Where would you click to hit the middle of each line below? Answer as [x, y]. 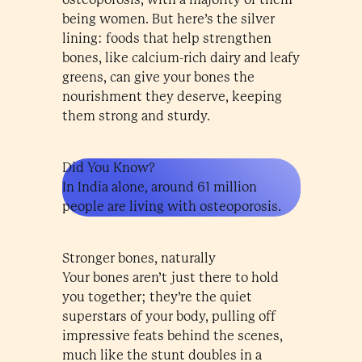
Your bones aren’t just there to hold [170, 278]
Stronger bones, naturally [139, 258]
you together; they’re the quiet [157, 297]
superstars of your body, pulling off [168, 316]
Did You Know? [109, 168]
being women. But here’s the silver [168, 19]
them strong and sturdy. [136, 116]
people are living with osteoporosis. [171, 206]
